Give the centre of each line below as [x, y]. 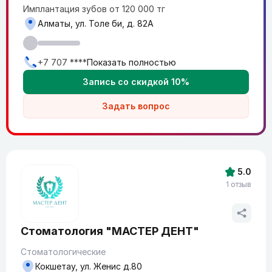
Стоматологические [63, 252]
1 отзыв [239, 184]
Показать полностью [131, 62]
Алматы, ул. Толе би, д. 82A [96, 23]
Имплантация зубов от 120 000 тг [94, 9]
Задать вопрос [136, 106]
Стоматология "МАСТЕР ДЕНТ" [110, 231]
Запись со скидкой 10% [136, 82]
